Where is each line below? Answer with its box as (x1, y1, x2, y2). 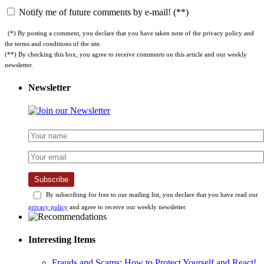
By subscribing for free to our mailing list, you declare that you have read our (44, 190, 258, 198)
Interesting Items (28, 235, 95, 245)
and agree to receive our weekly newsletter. (68, 203, 187, 210)
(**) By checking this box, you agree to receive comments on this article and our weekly (5, 51, 247, 58)
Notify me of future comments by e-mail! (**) (16, 7, 189, 18)
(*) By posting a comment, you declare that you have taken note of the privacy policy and (8, 29, 254, 37)
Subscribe (34, 174, 68, 184)
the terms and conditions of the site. (5, 40, 101, 48)
